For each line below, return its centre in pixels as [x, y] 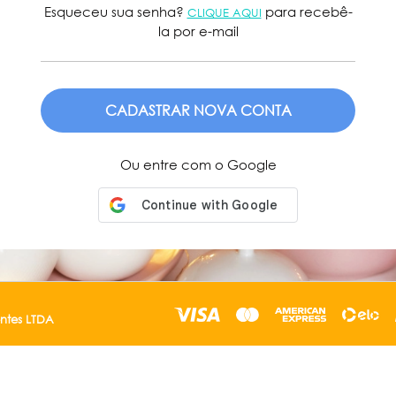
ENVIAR [198, 129]
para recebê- [307, 12]
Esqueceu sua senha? [115, 12]
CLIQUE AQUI [224, 13]
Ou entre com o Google [198, 165]
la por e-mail [198, 31]
